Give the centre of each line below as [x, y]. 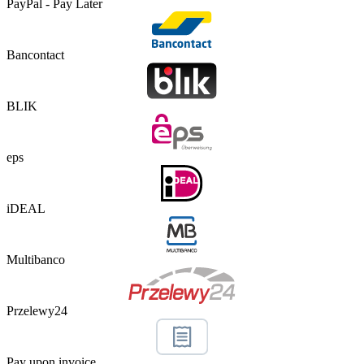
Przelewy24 [37, 310]
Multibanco [36, 259]
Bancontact [35, 54]
